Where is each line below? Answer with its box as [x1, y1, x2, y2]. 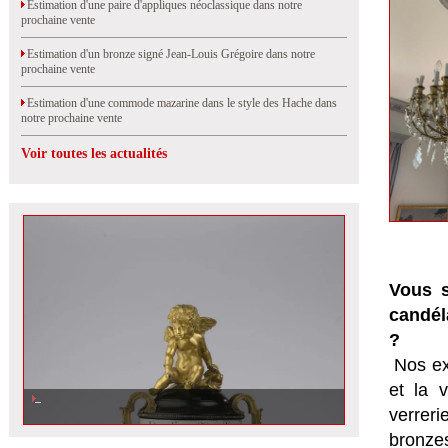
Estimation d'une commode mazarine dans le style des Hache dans [21, 96, 337, 110]
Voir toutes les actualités [21, 146, 167, 161]
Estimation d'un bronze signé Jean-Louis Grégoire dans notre [21, 47, 315, 61]
